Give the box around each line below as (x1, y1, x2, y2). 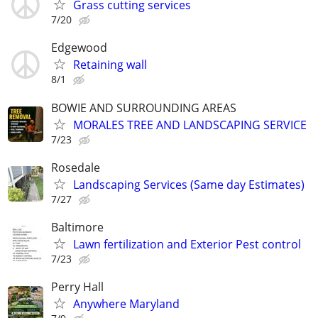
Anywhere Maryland (73, 296, 180, 312)
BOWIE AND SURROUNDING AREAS (51, 99, 236, 116)
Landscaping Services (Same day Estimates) (73, 176, 305, 192)
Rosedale (51, 159, 100, 175)
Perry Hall (51, 279, 104, 295)
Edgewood (51, 40, 107, 56)
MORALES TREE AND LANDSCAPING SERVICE (73, 116, 307, 133)
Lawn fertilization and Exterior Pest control (73, 236, 301, 252)
